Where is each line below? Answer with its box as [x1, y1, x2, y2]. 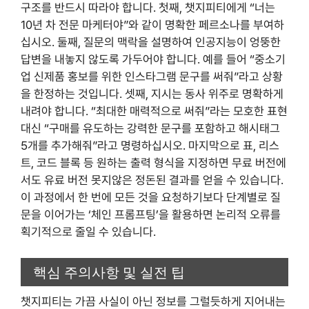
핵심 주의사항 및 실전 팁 [33, 262, 185, 282]
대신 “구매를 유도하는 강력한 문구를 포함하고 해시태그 [21, 121, 280, 135]
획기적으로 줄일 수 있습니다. [21, 224, 156, 239]
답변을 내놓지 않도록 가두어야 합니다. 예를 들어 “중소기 [21, 52, 286, 66]
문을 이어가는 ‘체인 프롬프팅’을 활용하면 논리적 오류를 [21, 207, 281, 221]
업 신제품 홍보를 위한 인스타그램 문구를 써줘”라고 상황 [21, 69, 283, 83]
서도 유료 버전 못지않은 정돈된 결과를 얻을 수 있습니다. [21, 172, 283, 187]
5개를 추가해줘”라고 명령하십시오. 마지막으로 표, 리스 [21, 138, 279, 152]
